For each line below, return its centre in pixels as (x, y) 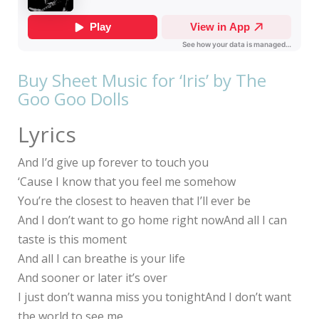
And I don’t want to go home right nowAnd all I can (152, 220)
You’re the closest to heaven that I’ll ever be (134, 200)
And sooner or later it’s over (93, 277)
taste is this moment (72, 239)
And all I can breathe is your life (101, 258)
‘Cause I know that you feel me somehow (127, 181)
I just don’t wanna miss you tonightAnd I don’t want (155, 297)
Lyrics (47, 134)
